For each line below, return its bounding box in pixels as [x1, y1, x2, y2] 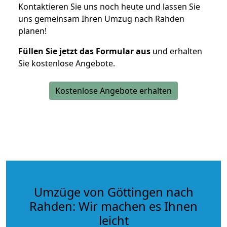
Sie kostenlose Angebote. [18, 57, 115, 69]
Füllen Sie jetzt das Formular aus [18, 45, 150, 57]
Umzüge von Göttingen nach [33, 183, 194, 200]
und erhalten [150, 45, 202, 57]
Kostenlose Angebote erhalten [55, 85, 172, 96]
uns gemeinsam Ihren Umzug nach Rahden [18, 13, 184, 24]
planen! [18, 25, 47, 36]
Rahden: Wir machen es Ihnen [29, 198, 198, 214]
